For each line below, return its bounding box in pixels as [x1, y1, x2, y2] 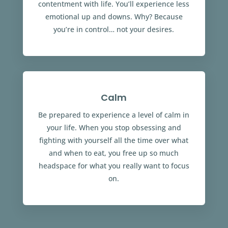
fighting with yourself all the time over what [39, 135, 189, 145]
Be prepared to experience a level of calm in [38, 110, 190, 120]
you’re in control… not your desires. [53, 24, 175, 34]
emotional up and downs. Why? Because [45, 12, 183, 21]
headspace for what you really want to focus [38, 161, 189, 170]
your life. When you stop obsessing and [46, 123, 181, 132]
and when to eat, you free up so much [49, 148, 179, 158]
